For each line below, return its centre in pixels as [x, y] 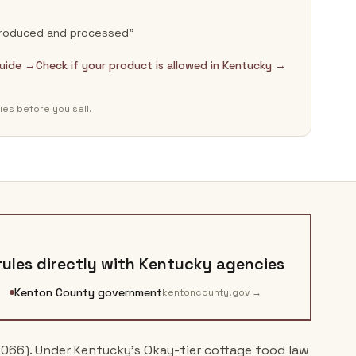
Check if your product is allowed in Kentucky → [161, 65]
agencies [248, 264]
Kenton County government [88, 292]
